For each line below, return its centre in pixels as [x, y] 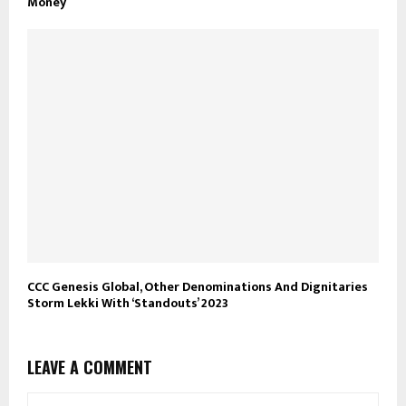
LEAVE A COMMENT [90, 367]
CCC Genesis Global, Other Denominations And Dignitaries [198, 287]
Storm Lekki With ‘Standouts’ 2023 [128, 304]
